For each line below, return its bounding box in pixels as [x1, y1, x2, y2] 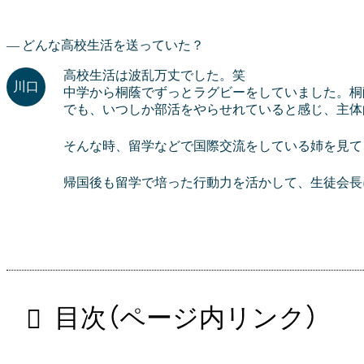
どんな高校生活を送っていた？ [22, 37, 205, 52]
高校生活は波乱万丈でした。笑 [63, 67, 245, 82]
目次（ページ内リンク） [54, 302, 318, 332]
